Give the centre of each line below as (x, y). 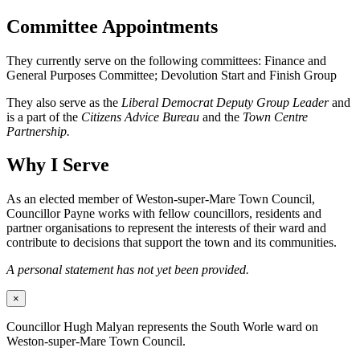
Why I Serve (58, 165)
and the (221, 117)
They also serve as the (64, 102)
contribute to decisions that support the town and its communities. (172, 243)
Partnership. (38, 131)
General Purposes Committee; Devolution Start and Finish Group (172, 75)
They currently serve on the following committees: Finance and (166, 60)
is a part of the (44, 117)
